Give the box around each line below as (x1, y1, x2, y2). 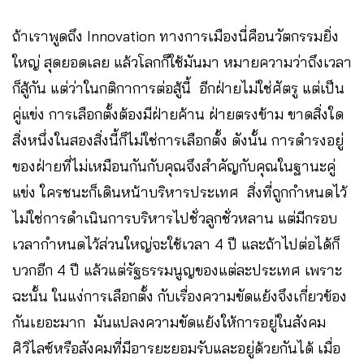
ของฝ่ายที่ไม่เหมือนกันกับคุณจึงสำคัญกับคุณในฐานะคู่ (12, 157, 336, 176)
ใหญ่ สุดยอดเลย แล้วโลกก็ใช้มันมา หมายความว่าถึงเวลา (12, 53, 352, 72)
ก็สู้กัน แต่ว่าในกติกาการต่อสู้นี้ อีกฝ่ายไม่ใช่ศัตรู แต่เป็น (12, 79, 344, 98)
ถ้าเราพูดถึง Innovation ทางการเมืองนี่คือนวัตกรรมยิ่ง (12, 27, 339, 46)
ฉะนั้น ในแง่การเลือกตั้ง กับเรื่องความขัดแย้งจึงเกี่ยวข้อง (12, 287, 347, 306)
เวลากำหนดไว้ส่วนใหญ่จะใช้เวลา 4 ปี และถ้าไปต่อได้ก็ (12, 235, 340, 254)
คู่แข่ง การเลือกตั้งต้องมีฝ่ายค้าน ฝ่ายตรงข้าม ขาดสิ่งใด (12, 105, 344, 124)
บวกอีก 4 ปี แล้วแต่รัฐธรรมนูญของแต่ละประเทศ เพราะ (12, 261, 342, 280)
